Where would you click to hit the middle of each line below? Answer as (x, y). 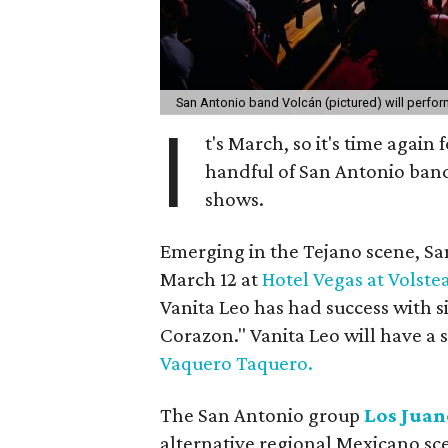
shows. (235, 198)
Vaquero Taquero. (236, 362)
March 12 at (211, 278)
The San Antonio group (262, 414)
